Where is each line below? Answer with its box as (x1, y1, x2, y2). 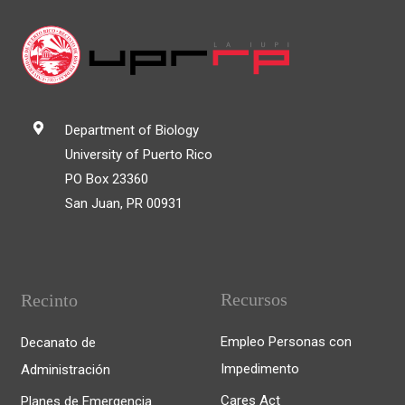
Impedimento (221, 361, 299, 377)
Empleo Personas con (221, 334, 352, 350)
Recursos (221, 289, 287, 309)
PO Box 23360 (65, 171, 149, 187)
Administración (21, 362, 110, 378)
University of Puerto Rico (65, 146, 213, 163)
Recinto (21, 290, 78, 310)
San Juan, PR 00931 (65, 195, 184, 212)
